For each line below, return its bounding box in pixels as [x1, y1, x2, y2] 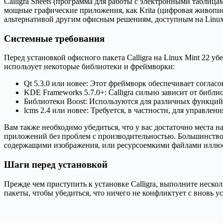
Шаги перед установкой [4, 159, 108, 170]
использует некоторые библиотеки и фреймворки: [4, 62, 175, 71]
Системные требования [4, 33, 105, 44]
